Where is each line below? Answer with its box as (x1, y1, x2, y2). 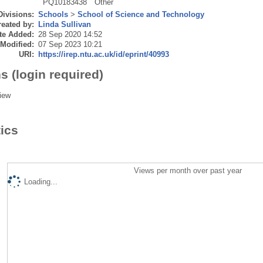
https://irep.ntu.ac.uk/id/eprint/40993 (38, 50, 169, 59)
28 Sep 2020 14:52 (38, 30, 102, 39)
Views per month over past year (134, 166, 242, 176)
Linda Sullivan (38, 20, 91, 29)
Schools (38, 10, 68, 19)
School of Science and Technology (77, 10, 204, 19)
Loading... (23, 177, 58, 187)
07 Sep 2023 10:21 (38, 40, 102, 49)
